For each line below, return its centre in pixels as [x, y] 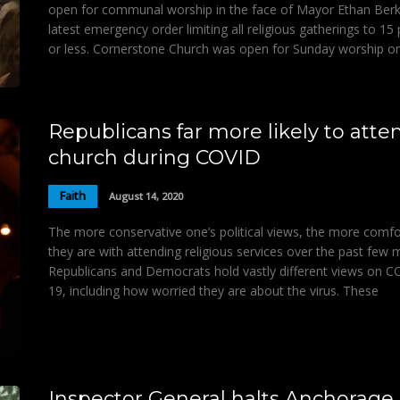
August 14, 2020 [146, 196]
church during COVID [154, 157]
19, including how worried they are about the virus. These [213, 290]
